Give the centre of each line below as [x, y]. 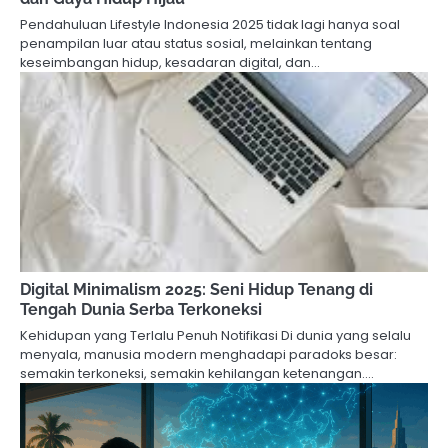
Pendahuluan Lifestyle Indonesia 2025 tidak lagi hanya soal [210, 24]
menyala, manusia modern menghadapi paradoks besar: [208, 354]
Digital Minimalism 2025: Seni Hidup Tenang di [196, 289]
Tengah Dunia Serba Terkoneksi [141, 309]
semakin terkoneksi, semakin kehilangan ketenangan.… [197, 373]
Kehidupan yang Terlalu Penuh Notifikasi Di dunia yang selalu [215, 335]
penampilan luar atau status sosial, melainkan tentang [196, 43]
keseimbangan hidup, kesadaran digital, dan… [170, 62]
